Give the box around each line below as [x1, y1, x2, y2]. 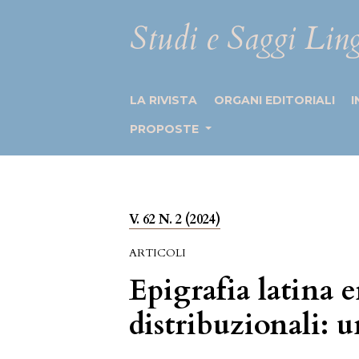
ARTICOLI [129, 245, 187, 260]
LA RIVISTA [130, 93, 198, 107]
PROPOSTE [130, 122, 203, 136]
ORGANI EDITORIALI [213, 93, 335, 107]
